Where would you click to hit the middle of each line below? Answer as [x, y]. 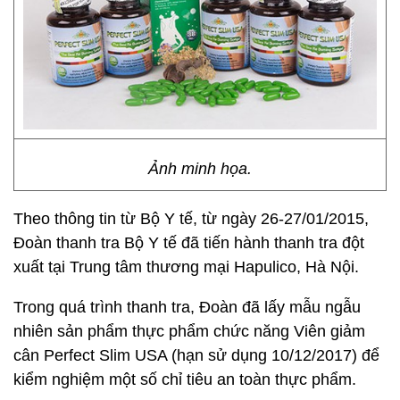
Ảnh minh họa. [200, 169]
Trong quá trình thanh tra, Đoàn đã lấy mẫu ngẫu [187, 307]
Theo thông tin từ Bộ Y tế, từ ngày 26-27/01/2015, [191, 219]
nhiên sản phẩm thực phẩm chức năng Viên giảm [189, 331]
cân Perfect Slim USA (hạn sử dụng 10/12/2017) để [196, 355]
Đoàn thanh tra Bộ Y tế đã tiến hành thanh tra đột [189, 243]
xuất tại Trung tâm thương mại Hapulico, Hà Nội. [186, 267]
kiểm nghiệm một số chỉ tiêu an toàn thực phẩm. [187, 379]
